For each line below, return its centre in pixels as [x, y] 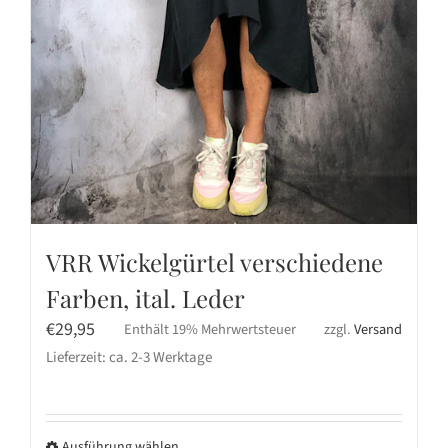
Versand [378, 330]
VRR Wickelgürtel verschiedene [214, 262]
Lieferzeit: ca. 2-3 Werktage [129, 358]
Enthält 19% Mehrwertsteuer [209, 330]
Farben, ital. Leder [145, 298]
